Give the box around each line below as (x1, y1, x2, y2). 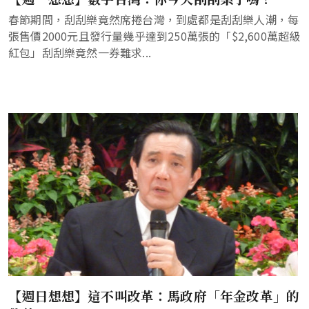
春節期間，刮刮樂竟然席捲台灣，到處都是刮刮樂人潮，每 (8, 11, 299, 28)
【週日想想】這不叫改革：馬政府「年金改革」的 (8, 286, 300, 305)
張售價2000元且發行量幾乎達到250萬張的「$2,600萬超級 (8, 28, 301, 44)
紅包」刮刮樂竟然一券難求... (8, 44, 151, 61)
